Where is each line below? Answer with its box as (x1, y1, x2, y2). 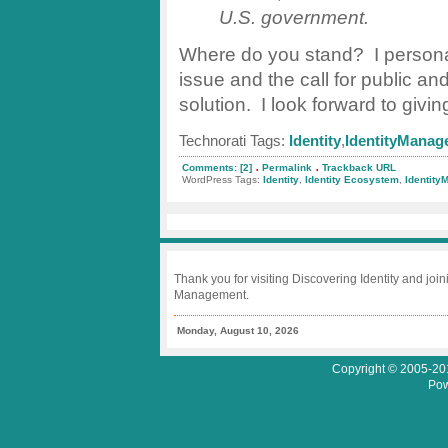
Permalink (262, 162, 312, 174)
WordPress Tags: (182, 174, 263, 186)
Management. (174, 288, 249, 303)
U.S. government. (219, 6, 369, 29)
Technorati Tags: (179, 133, 289, 150)
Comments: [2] (182, 162, 252, 174)
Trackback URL (322, 162, 396, 174)
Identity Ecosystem (305, 174, 399, 186)
